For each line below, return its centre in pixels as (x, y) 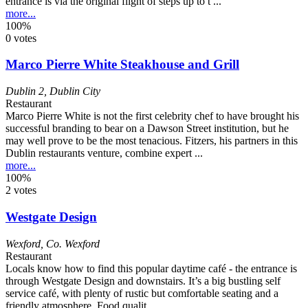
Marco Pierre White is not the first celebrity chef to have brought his (152, 116)
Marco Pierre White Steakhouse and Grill (122, 65)
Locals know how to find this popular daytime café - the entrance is (151, 268)
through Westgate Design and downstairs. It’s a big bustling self (143, 280)
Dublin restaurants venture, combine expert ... (104, 153)
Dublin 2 (25, 91)
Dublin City (75, 91)
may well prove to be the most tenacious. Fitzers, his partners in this (152, 141)
